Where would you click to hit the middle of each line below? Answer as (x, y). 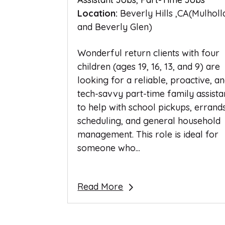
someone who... (109, 148)
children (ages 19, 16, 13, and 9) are (149, 66)
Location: (99, 13)
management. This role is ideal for (148, 134)
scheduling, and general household (149, 121)
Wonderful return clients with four (149, 53)
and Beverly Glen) (115, 27)
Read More (100, 186)
